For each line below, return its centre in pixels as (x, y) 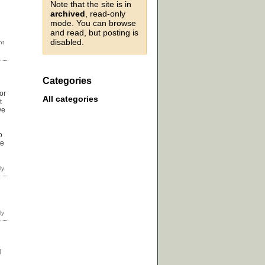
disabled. (67, 42)
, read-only (105, 14)
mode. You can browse (93, 23)
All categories (70, 99)
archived (68, 14)
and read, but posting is (94, 33)
